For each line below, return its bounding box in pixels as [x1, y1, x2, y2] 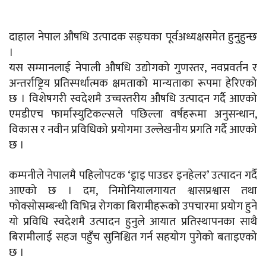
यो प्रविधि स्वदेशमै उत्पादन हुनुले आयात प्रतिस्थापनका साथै [9, 213, 257, 232]
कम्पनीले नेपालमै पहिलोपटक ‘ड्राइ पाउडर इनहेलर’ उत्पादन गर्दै [9, 166, 257, 185]
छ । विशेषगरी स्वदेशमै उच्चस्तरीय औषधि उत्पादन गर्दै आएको [9, 90, 257, 109]
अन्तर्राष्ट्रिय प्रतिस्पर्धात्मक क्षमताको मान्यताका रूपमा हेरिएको [9, 74, 257, 93]
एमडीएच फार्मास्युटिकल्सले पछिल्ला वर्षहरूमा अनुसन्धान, [9, 105, 257, 124]
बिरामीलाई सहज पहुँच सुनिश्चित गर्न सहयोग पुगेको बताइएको [9, 228, 257, 247]
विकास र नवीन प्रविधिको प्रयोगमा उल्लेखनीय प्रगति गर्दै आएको [9, 121, 257, 140]
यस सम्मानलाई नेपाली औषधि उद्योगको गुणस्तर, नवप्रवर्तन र [9, 59, 257, 78]
